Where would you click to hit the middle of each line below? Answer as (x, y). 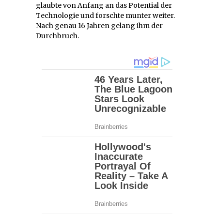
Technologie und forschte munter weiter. (105, 15)
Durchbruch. (57, 36)
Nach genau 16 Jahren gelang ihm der (99, 25)
